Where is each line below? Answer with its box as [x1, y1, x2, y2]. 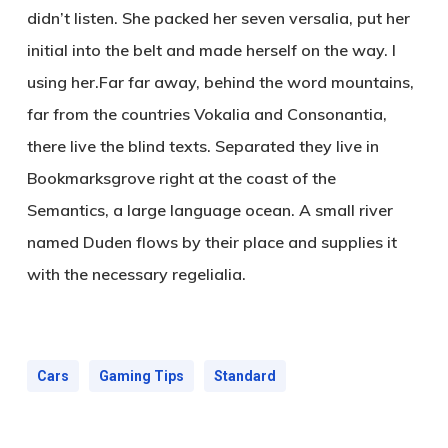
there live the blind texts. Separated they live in [26, 135, 379, 156]
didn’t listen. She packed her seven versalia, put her [26, 7, 410, 28]
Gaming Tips [98, 367, 184, 384]
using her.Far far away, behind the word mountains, [26, 71, 414, 92]
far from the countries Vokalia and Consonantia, [26, 103, 387, 124]
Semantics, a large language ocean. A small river [26, 199, 393, 220]
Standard [213, 367, 276, 384]
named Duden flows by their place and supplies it [26, 231, 397, 252]
